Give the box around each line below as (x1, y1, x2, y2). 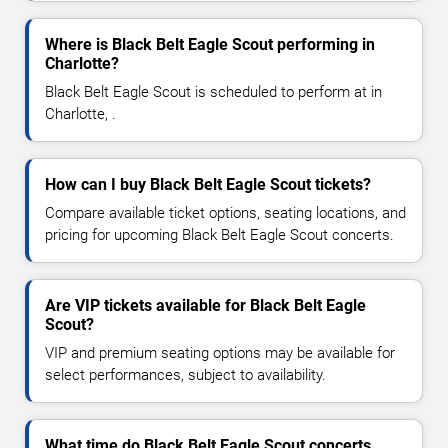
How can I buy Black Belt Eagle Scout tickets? (45, 175, 371, 195)
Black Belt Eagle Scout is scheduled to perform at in (45, 83, 382, 102)
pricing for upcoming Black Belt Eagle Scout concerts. (45, 226, 394, 245)
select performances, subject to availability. (45, 366, 326, 385)
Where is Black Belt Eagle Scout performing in (45, 35, 375, 55)
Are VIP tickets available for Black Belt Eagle (45, 296, 366, 316)
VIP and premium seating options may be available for (45, 344, 395, 363)
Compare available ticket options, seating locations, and (45, 204, 406, 223)
